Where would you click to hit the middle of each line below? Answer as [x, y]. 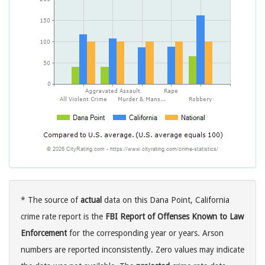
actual [91, 200]
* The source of [51, 200]
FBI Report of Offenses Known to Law [174, 217]
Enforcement [44, 233]
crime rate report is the [63, 217]
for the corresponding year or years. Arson [145, 233]
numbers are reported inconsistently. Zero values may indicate [132, 250]
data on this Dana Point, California [166, 200]
